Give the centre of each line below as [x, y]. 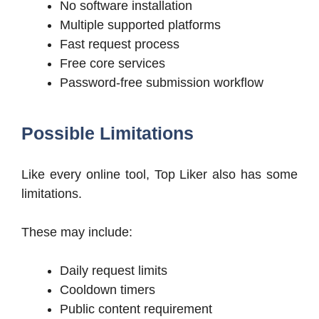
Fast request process [120, 45]
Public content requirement [136, 309]
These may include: [77, 232]
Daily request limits [114, 271]
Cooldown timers [108, 290]
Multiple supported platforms [140, 25]
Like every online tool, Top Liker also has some [159, 175]
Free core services [113, 64]
